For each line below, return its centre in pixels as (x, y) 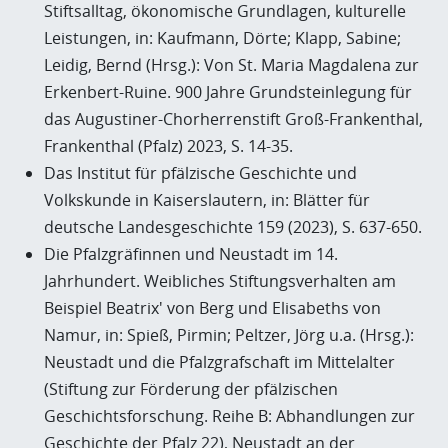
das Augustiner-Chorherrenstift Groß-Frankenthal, (233, 119)
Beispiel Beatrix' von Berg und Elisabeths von (212, 308)
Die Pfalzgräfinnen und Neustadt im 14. (191, 254)
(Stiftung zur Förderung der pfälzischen (191, 389)
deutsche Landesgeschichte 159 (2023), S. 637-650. (233, 227)
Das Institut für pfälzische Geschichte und (200, 173)
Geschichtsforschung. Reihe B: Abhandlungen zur (229, 416)
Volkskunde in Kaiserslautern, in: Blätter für (207, 200)
